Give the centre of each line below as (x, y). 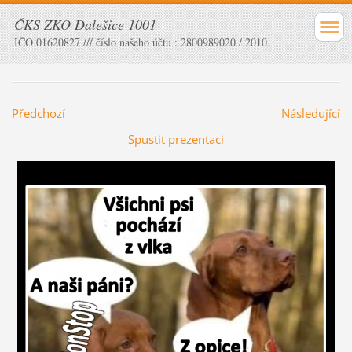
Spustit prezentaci (176, 139)
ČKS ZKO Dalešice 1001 (85, 24)
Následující (310, 113)
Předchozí (38, 113)
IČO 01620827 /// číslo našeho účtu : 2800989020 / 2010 (141, 42)
